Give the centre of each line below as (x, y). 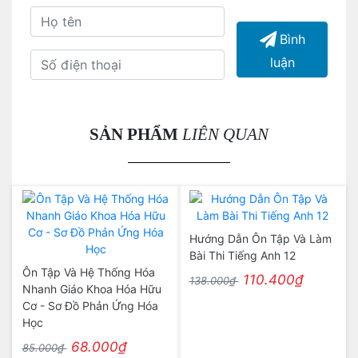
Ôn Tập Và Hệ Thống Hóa (88, 272)
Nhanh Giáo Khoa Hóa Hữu (91, 289)
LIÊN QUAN (225, 134)
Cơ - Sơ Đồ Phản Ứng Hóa (90, 306)
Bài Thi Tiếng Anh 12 (242, 255)
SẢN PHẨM (134, 134)
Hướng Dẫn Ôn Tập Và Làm (260, 239)
